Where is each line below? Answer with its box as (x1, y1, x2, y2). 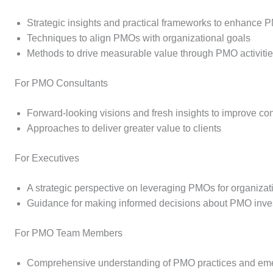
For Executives (15, 152, 79, 163)
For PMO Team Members (15, 227, 122, 238)
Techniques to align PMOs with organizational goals (27, 32, 250, 43)
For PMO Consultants (15, 77, 108, 88)
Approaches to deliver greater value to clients (27, 122, 221, 133)
